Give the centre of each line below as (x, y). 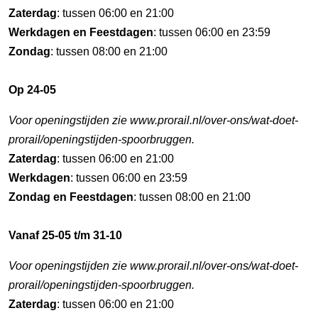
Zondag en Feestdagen (71, 197)
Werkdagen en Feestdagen (81, 32)
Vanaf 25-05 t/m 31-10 (65, 235)
